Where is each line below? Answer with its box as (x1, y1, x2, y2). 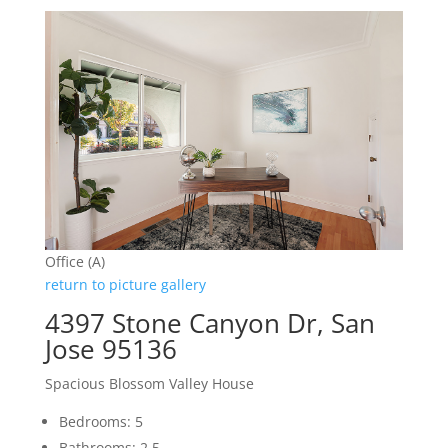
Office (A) (44, 252, 105, 272)
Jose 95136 (44, 331, 177, 368)
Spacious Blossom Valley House (44, 374, 254, 394)
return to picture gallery (44, 275, 206, 295)
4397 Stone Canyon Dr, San (44, 305, 375, 342)
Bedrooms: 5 (58, 412, 143, 432)
